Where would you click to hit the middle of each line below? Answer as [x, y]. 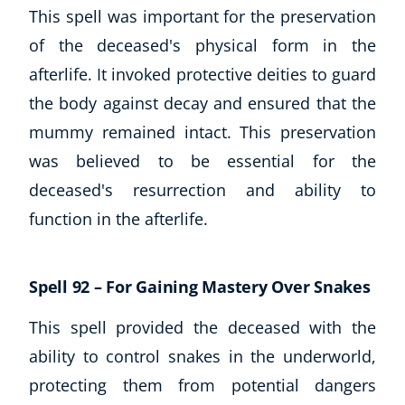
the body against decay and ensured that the [202, 103]
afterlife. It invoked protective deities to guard [202, 74]
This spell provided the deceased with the [202, 327]
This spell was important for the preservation [202, 16]
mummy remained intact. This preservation [202, 132]
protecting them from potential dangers [202, 385]
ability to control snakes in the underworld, [202, 356]
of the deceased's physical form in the [202, 45]
